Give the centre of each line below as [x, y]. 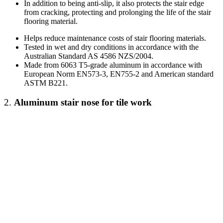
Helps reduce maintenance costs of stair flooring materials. [115, 38]
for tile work [127, 102]
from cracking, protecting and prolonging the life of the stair [117, 12]
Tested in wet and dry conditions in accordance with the [111, 47]
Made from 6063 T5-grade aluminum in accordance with [113, 65]
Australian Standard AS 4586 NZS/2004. [89, 56]
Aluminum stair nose [58, 102]
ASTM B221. [46, 83]
